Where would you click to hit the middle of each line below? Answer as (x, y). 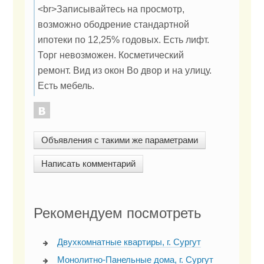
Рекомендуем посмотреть (118, 213)
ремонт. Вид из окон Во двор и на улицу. (125, 70)
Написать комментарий (88, 164)
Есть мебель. (66, 86)
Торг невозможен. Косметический (111, 55)
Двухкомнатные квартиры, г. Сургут (129, 242)
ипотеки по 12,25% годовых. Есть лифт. (123, 40)
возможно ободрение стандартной (113, 24)
